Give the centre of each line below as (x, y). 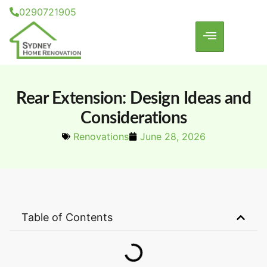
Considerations (133, 118)
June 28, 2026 (173, 137)
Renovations (101, 137)
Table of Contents (67, 218)
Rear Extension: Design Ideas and (133, 99)
